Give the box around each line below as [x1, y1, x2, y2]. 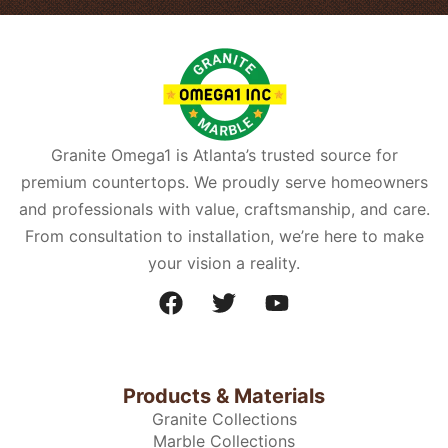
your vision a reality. [148, 253, 300, 274]
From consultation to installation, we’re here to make [24, 226, 424, 247]
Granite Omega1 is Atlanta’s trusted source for [50, 145, 398, 166]
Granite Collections [151, 409, 297, 430]
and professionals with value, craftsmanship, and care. [18, 199, 430, 220]
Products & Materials [123, 384, 325, 409]
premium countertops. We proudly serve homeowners [20, 172, 428, 193]
